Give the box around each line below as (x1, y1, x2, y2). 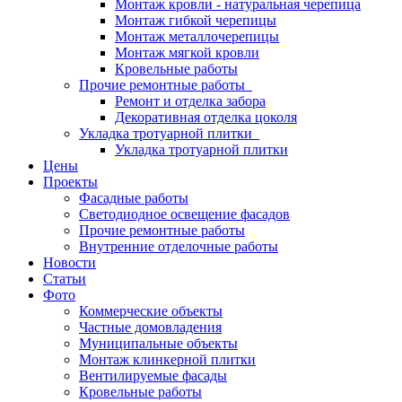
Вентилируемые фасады (79, 368, 227, 383)
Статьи (43, 271, 86, 286)
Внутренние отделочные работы (79, 239, 278, 254)
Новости (43, 255, 96, 270)
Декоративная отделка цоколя (115, 109, 297, 125)
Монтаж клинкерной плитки (79, 352, 256, 367)
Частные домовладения (79, 319, 222, 335)
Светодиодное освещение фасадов (79, 206, 290, 222)
